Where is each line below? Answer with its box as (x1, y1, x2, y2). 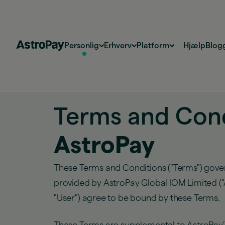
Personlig (64, 42, 99, 50)
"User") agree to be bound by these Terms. (54, 193, 220, 202)
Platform (137, 42, 170, 50)
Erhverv (104, 42, 132, 50)
